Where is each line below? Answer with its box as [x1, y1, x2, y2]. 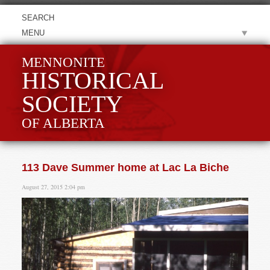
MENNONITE [21, 54, 105, 71]
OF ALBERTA [21, 115, 105, 131]
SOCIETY [21, 91, 123, 118]
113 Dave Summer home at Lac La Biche [21, 162, 229, 174]
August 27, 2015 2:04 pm [21, 183, 85, 192]
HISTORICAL [21, 67, 164, 95]
